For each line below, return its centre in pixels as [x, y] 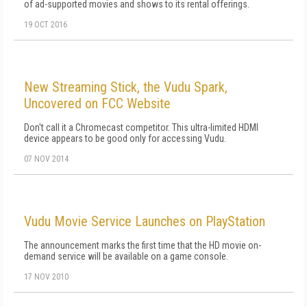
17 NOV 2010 [46, 277]
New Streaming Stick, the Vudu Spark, [126, 87]
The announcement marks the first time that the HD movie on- [143, 245]
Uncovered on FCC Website [97, 103]
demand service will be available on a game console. [126, 256]
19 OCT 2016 [46, 25]
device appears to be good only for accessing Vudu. [125, 138]
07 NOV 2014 [46, 159]
